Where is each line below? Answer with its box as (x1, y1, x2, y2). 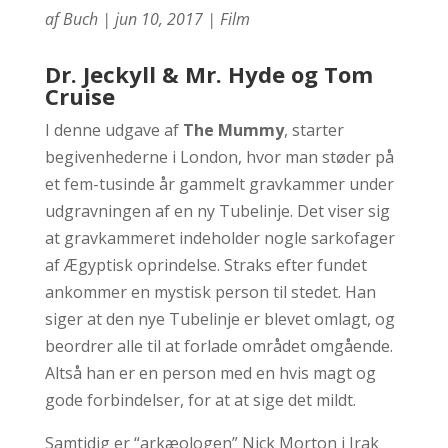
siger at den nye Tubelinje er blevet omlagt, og (44, 308, 395, 330)
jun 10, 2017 (114, 8, 203, 30)
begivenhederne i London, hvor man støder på (44, 146, 394, 168)
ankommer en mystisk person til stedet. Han (44, 281, 376, 303)
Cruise (44, 81, 115, 111)
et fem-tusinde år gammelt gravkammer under (44, 173, 394, 195)
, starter (283, 119, 344, 141)
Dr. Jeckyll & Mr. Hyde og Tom (44, 59, 373, 89)
